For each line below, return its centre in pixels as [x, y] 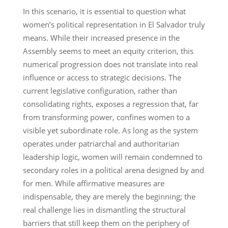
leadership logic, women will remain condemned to [112, 156]
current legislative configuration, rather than [100, 90]
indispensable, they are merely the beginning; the [109, 196]
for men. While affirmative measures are [93, 183]
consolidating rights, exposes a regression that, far [110, 104]
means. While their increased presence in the [101, 37]
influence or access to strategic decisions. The [102, 77]
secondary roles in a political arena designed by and [113, 170]
